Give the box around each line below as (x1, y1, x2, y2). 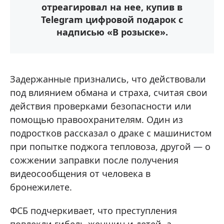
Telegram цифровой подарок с (41, 13, 183, 25)
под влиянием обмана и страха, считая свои (10, 86, 207, 98)
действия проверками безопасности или (10, 99, 191, 112)
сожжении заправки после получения (10, 153, 178, 166)
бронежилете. (10, 180, 72, 193)
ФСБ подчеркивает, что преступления (10, 204, 177, 216)
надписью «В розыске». (56, 25, 168, 38)
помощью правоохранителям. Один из (10, 113, 183, 125)
